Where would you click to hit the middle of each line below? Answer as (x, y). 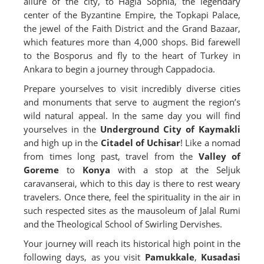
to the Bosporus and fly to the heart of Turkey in (132, 55)
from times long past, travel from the (111, 156)
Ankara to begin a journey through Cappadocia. (119, 69)
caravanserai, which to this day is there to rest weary (132, 183)
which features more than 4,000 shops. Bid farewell (132, 42)
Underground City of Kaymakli (170, 129)
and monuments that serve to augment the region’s (132, 102)
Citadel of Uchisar (141, 143)
